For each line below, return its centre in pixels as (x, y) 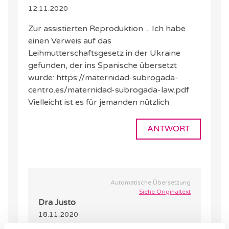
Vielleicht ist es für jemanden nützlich (99, 102)
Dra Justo (57, 203)
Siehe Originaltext (165, 192)
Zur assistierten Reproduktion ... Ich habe (107, 29)
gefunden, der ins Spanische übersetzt (102, 66)
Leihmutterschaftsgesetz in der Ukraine (104, 53)
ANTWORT (168, 129)
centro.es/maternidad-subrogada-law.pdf (109, 90)
